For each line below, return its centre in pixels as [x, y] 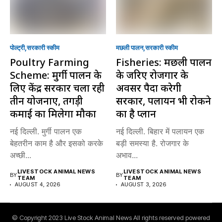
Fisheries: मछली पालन [164, 62]
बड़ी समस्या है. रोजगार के [152, 143]
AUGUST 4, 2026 [38, 185]
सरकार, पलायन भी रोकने [164, 101]
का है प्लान [136, 114]
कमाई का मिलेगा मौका [53, 114]
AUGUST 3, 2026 [144, 185]
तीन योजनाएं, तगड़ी [46, 101]
